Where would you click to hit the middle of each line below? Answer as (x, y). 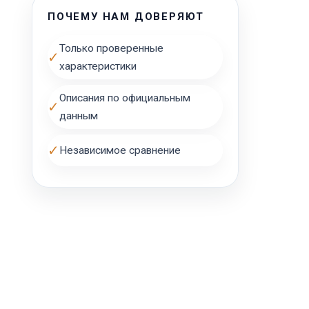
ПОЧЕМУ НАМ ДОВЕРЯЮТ (126, 17)
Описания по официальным (125, 98)
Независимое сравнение (120, 150)
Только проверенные (111, 48)
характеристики (98, 66)
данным (79, 116)
